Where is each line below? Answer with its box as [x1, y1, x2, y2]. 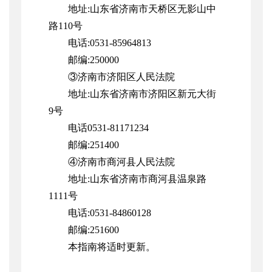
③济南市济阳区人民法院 [68, 72, 175, 83]
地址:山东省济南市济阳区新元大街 [68, 89, 216, 100]
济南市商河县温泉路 [119, 174, 206, 185]
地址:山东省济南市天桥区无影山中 [68, 4, 216, 15]
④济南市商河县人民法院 [68, 157, 175, 168]
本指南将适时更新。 [68, 242, 155, 253]
